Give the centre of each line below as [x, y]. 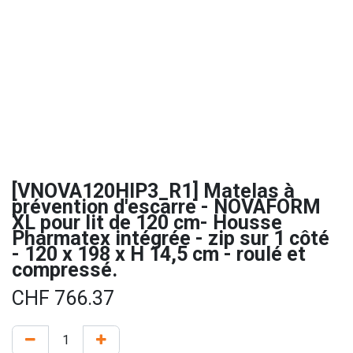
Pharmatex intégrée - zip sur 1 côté [171, 238]
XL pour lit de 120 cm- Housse [147, 222]
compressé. [65, 269]
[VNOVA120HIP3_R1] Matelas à [153, 191]
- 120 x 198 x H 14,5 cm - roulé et [159, 254]
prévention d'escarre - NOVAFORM [166, 206]
